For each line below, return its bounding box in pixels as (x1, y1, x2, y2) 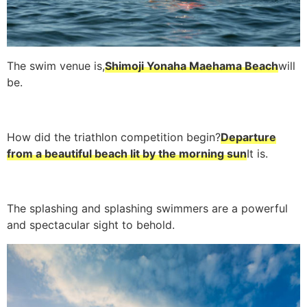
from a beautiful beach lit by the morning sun (7, 146, 247, 160)
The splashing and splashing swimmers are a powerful (7, 201, 288, 215)
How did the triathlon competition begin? (7, 130, 221, 144)
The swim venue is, (7, 58, 105, 73)
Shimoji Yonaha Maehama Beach (105, 58, 278, 73)
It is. (247, 146, 268, 160)
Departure (221, 130, 276, 144)
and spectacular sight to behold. (7, 217, 175, 232)
